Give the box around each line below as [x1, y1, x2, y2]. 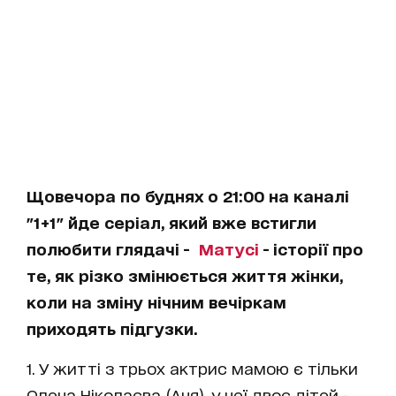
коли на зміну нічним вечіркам [27, 293, 286, 310]
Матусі [199, 240, 259, 257]
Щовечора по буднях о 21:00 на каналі [27, 187, 349, 204]
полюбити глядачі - [27, 240, 199, 257]
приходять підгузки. [27, 319, 197, 337]
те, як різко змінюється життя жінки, [27, 266, 343, 284]
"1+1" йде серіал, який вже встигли [27, 213, 316, 231]
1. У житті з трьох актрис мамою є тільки [27, 359, 358, 377]
